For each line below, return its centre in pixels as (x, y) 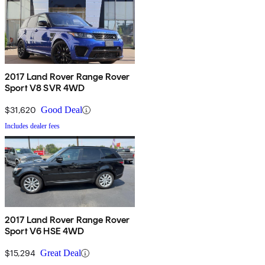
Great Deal (61, 253)
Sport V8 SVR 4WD (45, 88)
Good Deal (62, 110)
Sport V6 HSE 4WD (45, 231)
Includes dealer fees (32, 126)
